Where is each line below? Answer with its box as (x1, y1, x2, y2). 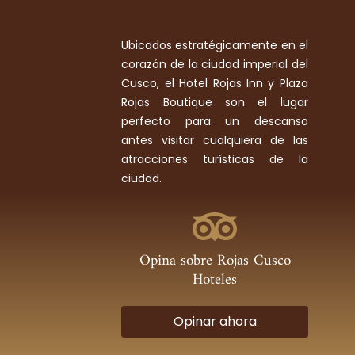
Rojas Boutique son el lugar (121, 94, 308, 110)
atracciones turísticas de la (121, 151, 308, 167)
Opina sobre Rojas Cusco (139, 248, 291, 275)
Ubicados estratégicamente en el (121, 36, 308, 53)
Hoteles (193, 267, 238, 294)
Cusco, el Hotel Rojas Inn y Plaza (121, 74, 308, 91)
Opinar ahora (173, 312, 257, 331)
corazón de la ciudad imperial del (121, 55, 308, 72)
